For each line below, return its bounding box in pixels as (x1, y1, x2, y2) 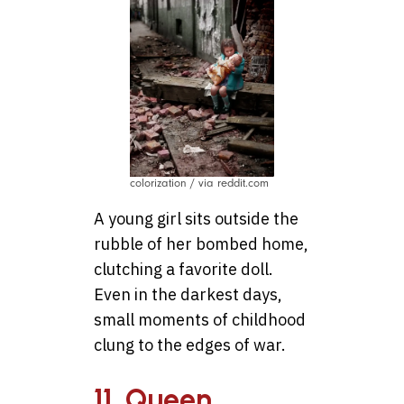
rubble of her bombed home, (94, 234, 308, 254)
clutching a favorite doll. (94, 259, 273, 280)
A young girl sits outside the (94, 208, 298, 229)
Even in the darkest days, (94, 284, 282, 305)
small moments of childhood (94, 309, 306, 330)
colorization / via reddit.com (130, 177, 269, 189)
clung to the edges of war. (94, 335, 286, 355)
